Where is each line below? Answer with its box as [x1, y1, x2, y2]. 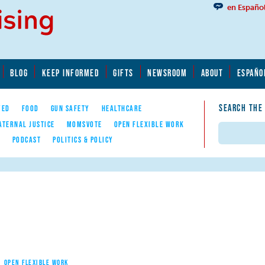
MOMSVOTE [66, 119, 102, 129]
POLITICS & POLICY [53, 134, 114, 144]
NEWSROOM [147, 67, 188, 78]
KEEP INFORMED [41, 67, 99, 78]
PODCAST [12, 134, 41, 144]
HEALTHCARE [101, 104, 143, 114]
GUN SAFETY [50, 104, 90, 114]
